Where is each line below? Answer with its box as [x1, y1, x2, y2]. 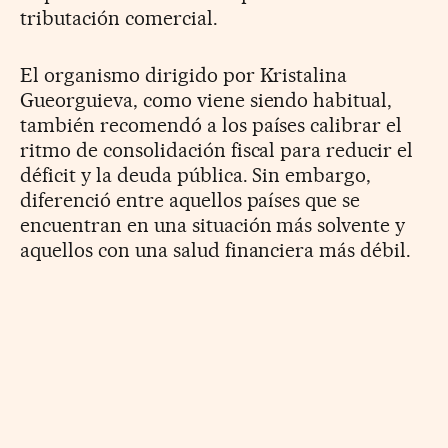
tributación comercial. [20, 6, 218, 31]
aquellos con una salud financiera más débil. [20, 238, 412, 263]
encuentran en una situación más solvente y [20, 213, 406, 238]
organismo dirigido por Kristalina [43, 63, 348, 88]
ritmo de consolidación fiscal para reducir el [20, 138, 414, 163]
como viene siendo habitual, [142, 88, 393, 113]
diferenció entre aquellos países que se [20, 188, 361, 213]
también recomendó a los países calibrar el [20, 113, 403, 138]
